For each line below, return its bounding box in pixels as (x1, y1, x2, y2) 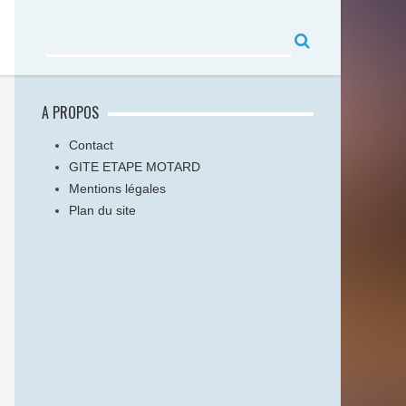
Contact (69, 138, 113, 152)
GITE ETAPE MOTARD (69, 159, 200, 174)
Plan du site (69, 203, 136, 217)
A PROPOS (42, 101, 99, 123)
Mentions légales (69, 181, 166, 196)
